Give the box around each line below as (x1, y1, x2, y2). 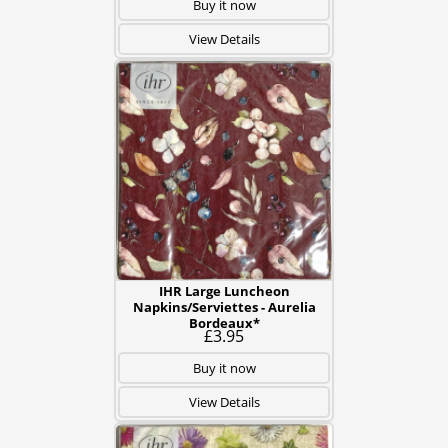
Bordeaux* (188, 314, 260, 332)
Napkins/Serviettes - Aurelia (132, 298, 316, 316)
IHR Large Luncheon (158, 282, 290, 300)
